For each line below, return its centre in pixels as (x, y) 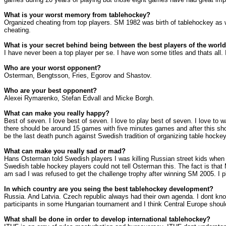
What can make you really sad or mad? (65, 151)
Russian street (172, 159)
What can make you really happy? (57, 114)
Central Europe (186, 204)
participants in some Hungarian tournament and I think (84, 204)
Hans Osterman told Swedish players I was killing (77, 159)
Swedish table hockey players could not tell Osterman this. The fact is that (114, 166)
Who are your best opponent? (50, 91)
